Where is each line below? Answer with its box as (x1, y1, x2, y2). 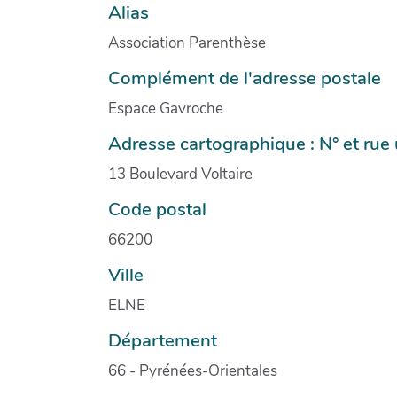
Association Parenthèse (108, 32, 266, 53)
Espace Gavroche (108, 97, 223, 119)
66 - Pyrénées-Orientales (108, 360, 277, 381)
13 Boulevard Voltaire (108, 163, 253, 184)
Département (108, 327, 217, 353)
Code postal (108, 196, 206, 222)
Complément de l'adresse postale (108, 65, 381, 90)
